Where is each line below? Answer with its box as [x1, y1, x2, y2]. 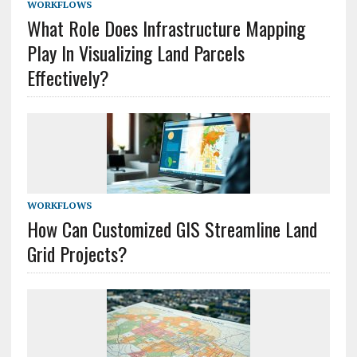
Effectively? [26, 63, 109, 92]
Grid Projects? [26, 239, 127, 269]
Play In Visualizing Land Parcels [26, 38, 245, 68]
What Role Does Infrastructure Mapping [26, 14, 305, 43]
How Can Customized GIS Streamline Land [26, 214, 317, 244]
